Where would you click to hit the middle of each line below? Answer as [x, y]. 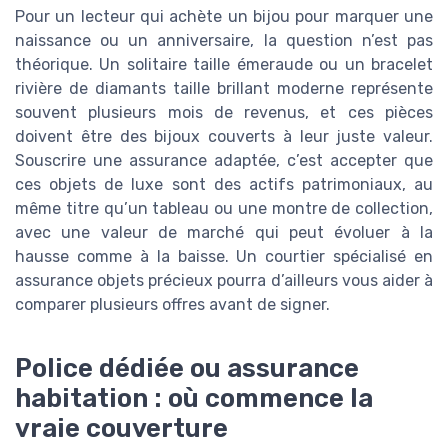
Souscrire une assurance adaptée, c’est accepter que [224, 161]
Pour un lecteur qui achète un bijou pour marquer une [224, 17]
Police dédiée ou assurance [187, 367]
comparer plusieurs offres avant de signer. [172, 305]
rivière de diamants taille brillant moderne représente [224, 89]
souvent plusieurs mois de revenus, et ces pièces [224, 113]
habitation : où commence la [194, 397]
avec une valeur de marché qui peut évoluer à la [224, 233]
